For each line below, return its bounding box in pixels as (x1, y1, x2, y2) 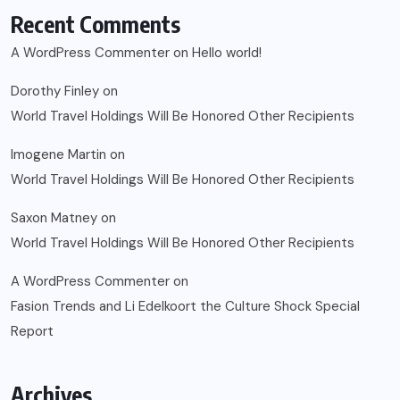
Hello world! (192, 43, 262, 62)
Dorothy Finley (11, 81, 99, 100)
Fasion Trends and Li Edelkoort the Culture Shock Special (11, 296, 360, 315)
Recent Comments (11, 9, 180, 38)
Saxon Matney (11, 208, 97, 227)
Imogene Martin (11, 145, 106, 163)
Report (11, 321, 54, 340)
